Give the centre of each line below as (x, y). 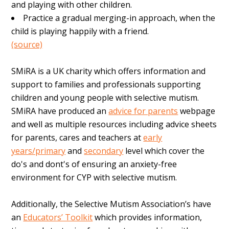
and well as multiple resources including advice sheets (114, 124)
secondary (104, 151)
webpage (197, 111)
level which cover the (164, 151)
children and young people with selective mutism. (105, 98)
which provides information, (147, 217)
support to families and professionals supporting (106, 85)
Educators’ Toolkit (58, 217)
